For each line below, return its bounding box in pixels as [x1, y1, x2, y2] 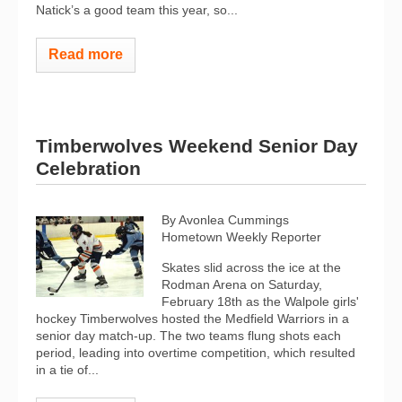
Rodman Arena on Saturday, [162, 277, 322, 292]
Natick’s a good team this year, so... [36, 2, 238, 17]
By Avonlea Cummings [162, 213, 289, 227]
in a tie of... [36, 363, 99, 377]
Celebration [36, 158, 141, 179]
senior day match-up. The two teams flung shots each [36, 328, 341, 343]
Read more [48, 46, 123, 62]
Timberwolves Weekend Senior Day [36, 135, 358, 156]
